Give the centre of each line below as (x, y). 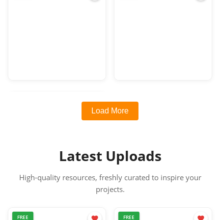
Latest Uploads (110, 156)
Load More (110, 111)
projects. (110, 189)
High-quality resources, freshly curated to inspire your (110, 178)
